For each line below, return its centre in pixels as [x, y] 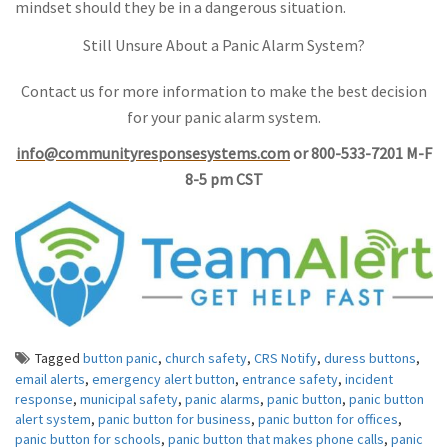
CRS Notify [285, 358]
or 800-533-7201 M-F [362, 152]
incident [369, 379]
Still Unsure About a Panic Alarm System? [224, 45]
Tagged [59, 358]
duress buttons [370, 358]
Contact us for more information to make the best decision [224, 91]
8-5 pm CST [224, 178]
